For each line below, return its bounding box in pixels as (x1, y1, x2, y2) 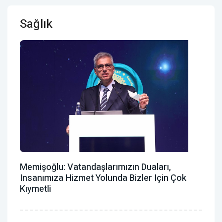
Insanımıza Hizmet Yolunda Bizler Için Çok (20, 171, 186, 185)
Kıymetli (20, 182, 51, 196)
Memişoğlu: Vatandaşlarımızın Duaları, (20, 161, 171, 174)
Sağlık (20, 15, 53, 33)
